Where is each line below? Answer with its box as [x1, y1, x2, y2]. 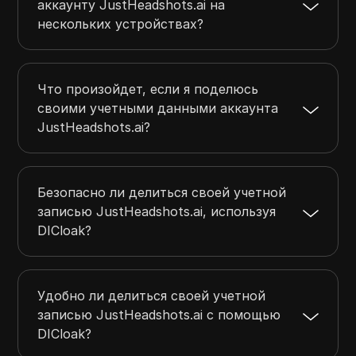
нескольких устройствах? [37, 16, 204, 33]
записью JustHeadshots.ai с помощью [37, 307, 281, 323]
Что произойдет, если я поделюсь [37, 81, 259, 98]
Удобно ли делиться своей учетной [37, 288, 266, 304]
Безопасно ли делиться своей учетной [37, 184, 287, 201]
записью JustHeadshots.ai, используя [37, 203, 277, 220]
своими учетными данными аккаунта [37, 100, 279, 117]
